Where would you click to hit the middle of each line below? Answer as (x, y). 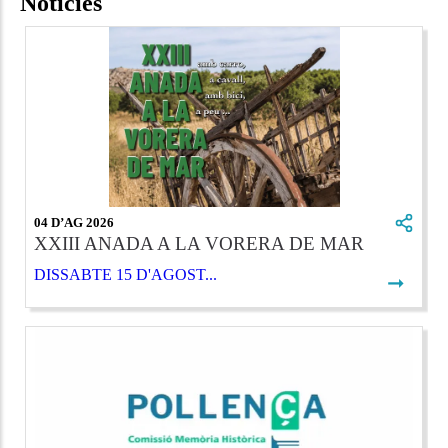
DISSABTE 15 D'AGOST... (125, 275)
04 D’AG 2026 (74, 222)
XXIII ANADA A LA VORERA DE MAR (199, 244)
